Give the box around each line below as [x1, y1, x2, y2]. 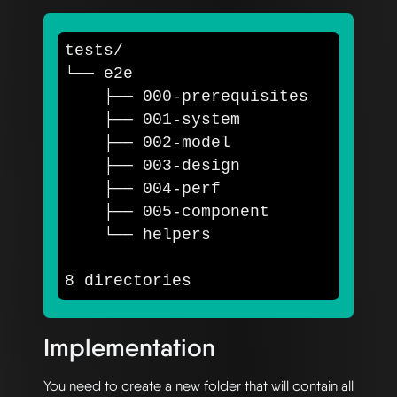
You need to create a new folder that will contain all [43, 377, 354, 394]
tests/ [65, 41, 123, 59]
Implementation [43, 331, 215, 362]
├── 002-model [65, 133, 104, 152]
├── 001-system [65, 110, 104, 128]
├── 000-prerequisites [65, 87, 104, 105]
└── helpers [65, 225, 104, 244]
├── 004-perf [65, 179, 104, 198]
